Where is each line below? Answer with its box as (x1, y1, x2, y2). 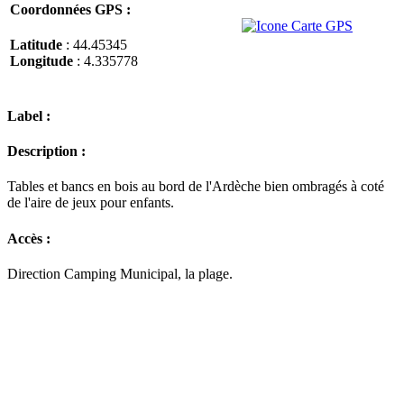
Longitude (10, 53, 73, 69)
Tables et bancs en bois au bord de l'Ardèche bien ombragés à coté (7, 179, 384, 195)
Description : (7, 143, 86, 160)
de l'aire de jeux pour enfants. (7, 195, 174, 211)
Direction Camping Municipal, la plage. (7, 265, 233, 281)
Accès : (7, 230, 50, 246)
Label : (7, 107, 50, 124)
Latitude (10, 37, 62, 53)
